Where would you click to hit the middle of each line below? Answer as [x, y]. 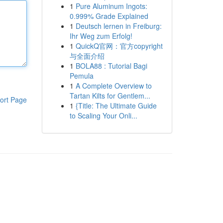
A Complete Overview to [113, 86]
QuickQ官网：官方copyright [119, 46]
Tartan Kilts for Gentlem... [110, 96]
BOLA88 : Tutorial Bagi [111, 66]
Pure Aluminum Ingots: [111, 6]
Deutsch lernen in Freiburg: [118, 26]
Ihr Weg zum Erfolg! [101, 36]
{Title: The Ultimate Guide [116, 106]
